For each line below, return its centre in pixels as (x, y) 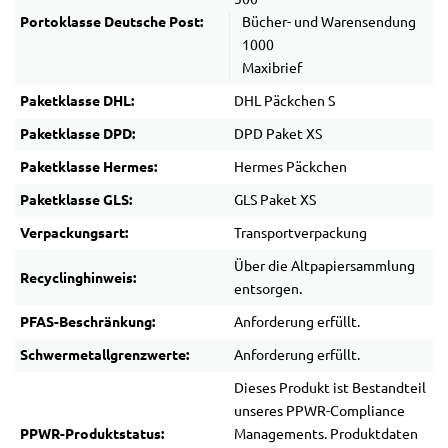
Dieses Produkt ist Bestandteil (330, 388)
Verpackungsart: (74, 233)
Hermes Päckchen (290, 167)
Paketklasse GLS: (76, 200)
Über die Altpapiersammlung (324, 266)
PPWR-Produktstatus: (92, 434)
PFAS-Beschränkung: (87, 322)
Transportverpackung (300, 233)
